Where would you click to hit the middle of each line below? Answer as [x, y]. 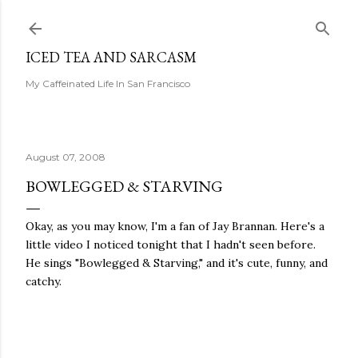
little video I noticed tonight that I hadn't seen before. [171, 245]
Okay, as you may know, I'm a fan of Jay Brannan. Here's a [175, 226]
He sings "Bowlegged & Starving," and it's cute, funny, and [177, 263]
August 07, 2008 [66, 157]
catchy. [44, 281]
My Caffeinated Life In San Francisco [108, 84]
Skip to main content [183, 20]
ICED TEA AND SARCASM [111, 57]
